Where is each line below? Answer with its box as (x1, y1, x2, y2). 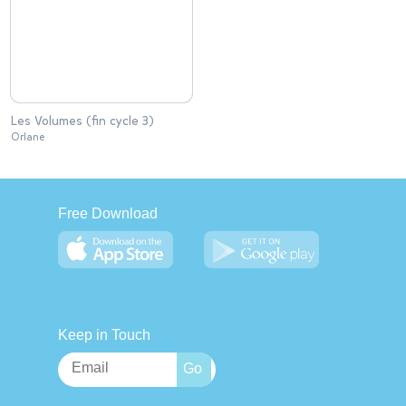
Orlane (11, 130, 44, 144)
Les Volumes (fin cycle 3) (11, 112, 154, 130)
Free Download (58, 206, 158, 221)
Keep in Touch (58, 327, 150, 343)
